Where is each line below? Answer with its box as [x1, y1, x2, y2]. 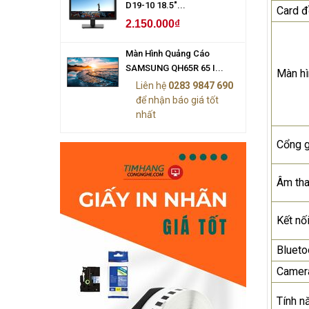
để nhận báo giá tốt [136, 94, 219, 106]
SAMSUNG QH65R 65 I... [126, 62, 223, 73]
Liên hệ [136, 79, 168, 91]
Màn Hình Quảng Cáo [126, 48, 210, 59]
